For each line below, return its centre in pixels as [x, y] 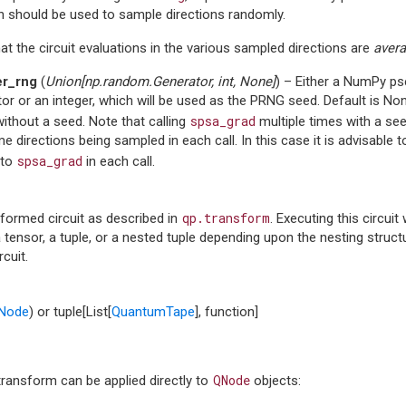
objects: [276, 381]
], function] [227, 312]
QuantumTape [153, 312]
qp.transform [226, 218]
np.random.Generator [148, 82]
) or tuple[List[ [70, 312]
